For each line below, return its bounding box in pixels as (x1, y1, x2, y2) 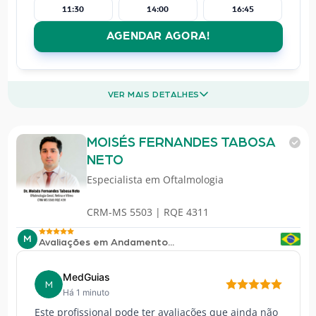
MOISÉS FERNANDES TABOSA (86, 135, 276, 150)
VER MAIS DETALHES (107, 90, 200, 99)
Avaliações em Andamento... (38, 238, 174, 248)
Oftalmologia (162, 172, 224, 186)
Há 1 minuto (62, 286, 109, 298)
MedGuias (62, 270, 110, 283)
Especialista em (86, 172, 163, 186)
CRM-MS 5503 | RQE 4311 (86, 205, 209, 219)
